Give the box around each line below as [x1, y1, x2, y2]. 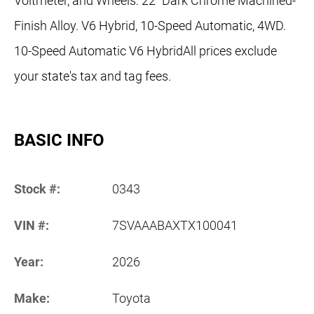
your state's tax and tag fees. [14, 69, 171, 84]
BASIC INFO [14, 130, 104, 151]
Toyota [112, 291, 151, 306]
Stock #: [14, 182, 60, 197]
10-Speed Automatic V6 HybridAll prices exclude [14, 43, 277, 59]
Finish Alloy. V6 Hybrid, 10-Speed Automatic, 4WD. [14, 18, 286, 34]
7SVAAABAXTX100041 [112, 218, 238, 233]
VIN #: [14, 218, 49, 233]
